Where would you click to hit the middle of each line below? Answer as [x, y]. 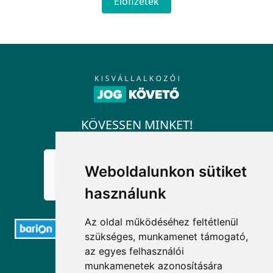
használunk [126, 193]
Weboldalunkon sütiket [166, 172]
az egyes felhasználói [135, 251]
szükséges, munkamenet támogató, [167, 236]
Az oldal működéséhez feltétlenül [162, 222]
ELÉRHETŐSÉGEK [136, 261]
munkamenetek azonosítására [154, 266]
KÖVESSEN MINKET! [136, 125]
